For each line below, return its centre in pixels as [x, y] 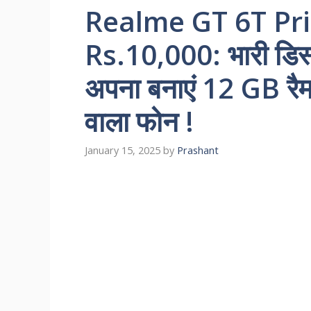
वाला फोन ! [139, 121]
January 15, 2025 [123, 151]
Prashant [198, 151]
